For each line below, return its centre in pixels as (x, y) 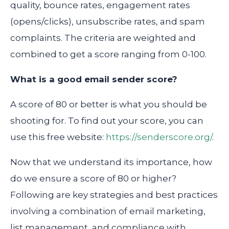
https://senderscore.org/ (159, 137)
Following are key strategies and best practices (114, 195)
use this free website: (58, 137)
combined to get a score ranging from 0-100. (109, 54)
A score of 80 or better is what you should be (109, 105)
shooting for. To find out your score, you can (107, 121)
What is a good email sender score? (94, 79)
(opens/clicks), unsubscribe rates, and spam (108, 22)
